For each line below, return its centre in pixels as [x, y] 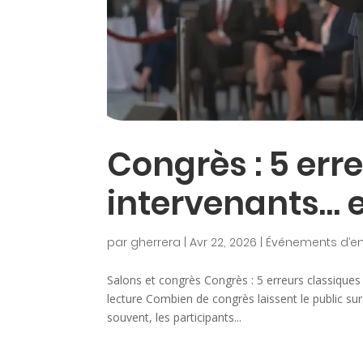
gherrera [156, 242]
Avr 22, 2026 [223, 242]
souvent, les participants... [174, 317]
